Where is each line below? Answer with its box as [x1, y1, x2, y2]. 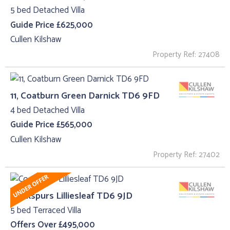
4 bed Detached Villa [10, 103, 85, 118]
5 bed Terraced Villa [10, 203, 81, 218]
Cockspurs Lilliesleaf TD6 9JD [10, 187, 132, 204]
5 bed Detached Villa [10, 3, 85, 17]
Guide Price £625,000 [10, 17, 93, 32]
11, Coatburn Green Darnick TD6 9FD [10, 87, 160, 104]
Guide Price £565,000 [10, 118, 92, 132]
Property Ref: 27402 [153, 148, 220, 161]
